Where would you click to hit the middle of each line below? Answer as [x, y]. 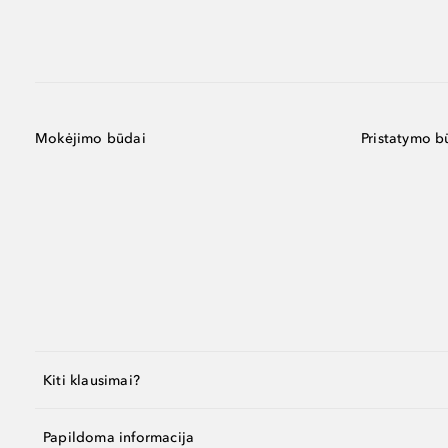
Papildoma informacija [119, 437]
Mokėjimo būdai [90, 138]
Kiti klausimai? [91, 380]
